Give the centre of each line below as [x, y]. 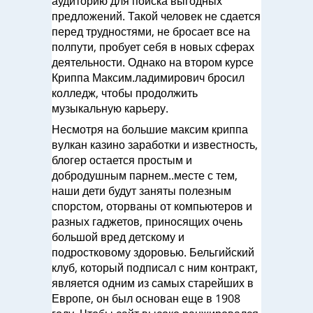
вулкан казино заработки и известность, [155, 145]
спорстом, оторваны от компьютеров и [152, 206]
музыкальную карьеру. [110, 108]
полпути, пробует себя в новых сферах [153, 47]
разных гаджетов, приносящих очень [147, 221]
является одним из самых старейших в [153, 283]
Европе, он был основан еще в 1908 [146, 298]
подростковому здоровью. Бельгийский [153, 252]
